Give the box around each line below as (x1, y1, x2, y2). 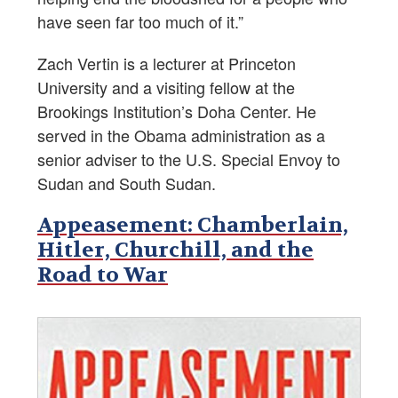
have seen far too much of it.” (37, 9, 243, 33)
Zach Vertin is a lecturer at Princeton (37, 51, 296, 75)
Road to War (37, 260, 168, 289)
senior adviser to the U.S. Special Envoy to (37, 147, 340, 171)
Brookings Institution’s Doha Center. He (37, 99, 316, 123)
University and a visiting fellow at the (37, 75, 295, 99)
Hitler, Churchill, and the (37, 235, 314, 264)
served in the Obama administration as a (37, 123, 325, 147)
